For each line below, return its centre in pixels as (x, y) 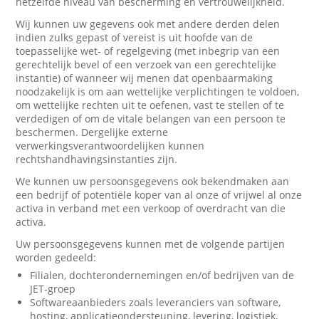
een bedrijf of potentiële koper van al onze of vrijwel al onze (159, 195)
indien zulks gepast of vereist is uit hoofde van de (135, 37)
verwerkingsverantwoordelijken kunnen (110, 146)
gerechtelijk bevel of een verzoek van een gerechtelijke (146, 64)
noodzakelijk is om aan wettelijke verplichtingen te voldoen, (158, 91)
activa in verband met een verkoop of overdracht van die (151, 208)
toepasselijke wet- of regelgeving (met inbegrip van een (148, 51)
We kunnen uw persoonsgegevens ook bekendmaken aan (153, 181)
